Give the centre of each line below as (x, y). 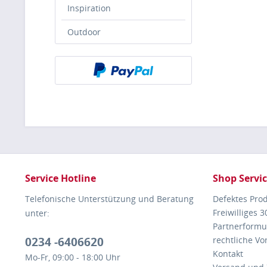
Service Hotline (60, 178)
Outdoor (84, 32)
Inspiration (89, 8)
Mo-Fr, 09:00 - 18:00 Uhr (73, 257)
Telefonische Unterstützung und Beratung (109, 199)
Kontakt (228, 254)
